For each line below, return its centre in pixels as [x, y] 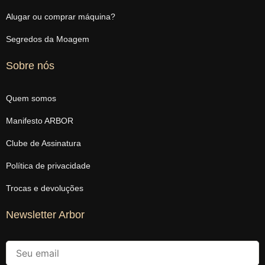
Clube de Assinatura [43, 143]
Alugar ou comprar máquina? [61, 16]
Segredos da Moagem [48, 39]
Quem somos [31, 98]
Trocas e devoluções [45, 188]
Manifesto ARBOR [40, 120]
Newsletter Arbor [45, 214]
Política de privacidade [48, 165]
